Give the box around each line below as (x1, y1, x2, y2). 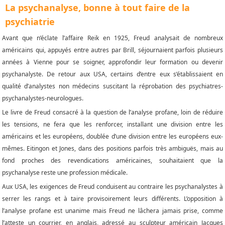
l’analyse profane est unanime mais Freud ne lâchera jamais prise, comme (2, 206, 223, 215)
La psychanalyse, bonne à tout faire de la (5, 2, 190, 14)
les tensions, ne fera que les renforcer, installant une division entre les (2, 120, 223, 129)
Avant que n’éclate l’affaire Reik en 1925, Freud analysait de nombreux (2, 34, 223, 43)
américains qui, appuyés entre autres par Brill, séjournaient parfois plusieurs (2, 46, 223, 55)
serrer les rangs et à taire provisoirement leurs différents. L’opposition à (2, 194, 223, 203)
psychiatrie (5, 16, 55, 28)
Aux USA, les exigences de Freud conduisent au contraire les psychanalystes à (2, 182, 223, 191)
